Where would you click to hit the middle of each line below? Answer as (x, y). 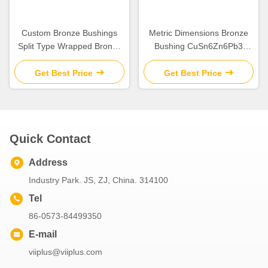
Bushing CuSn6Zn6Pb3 (199, 46)
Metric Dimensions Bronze (199, 33)
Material (199, 59)
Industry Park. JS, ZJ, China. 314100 (98, 180)
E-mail (43, 234)
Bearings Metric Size (69, 59)
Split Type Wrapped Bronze (69, 46)
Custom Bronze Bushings (69, 33)
